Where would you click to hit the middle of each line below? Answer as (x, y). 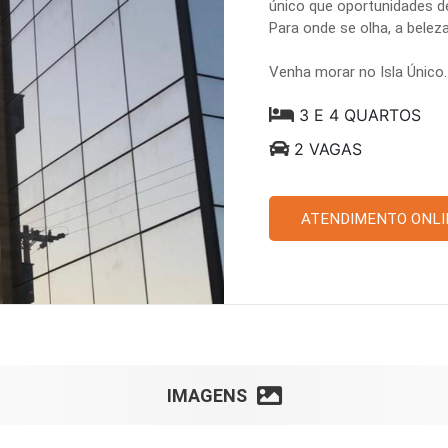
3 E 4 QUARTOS (360, 115)
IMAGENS (206, 395)
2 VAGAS (328, 149)
